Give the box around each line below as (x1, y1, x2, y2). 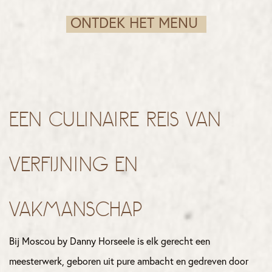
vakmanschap (9, 200, 149, 217)
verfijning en (9, 155, 138, 172)
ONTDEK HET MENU (66, 16, 206, 32)
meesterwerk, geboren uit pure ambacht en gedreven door (9, 256, 248, 267)
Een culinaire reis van (9, 110, 222, 127)
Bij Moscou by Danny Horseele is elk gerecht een (9, 236, 210, 246)
